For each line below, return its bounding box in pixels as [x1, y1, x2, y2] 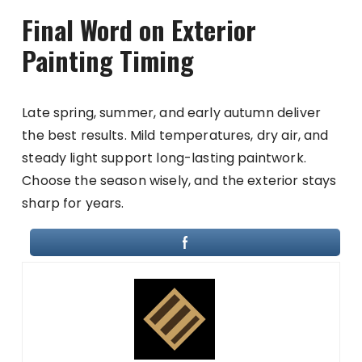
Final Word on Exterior [22, 11, 257, 49]
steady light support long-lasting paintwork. [22, 149, 306, 168]
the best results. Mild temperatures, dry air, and [22, 126, 329, 145]
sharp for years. [22, 194, 124, 213]
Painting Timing [22, 41, 195, 80]
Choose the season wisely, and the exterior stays [22, 171, 337, 191]
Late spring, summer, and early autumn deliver [22, 103, 321, 123]
